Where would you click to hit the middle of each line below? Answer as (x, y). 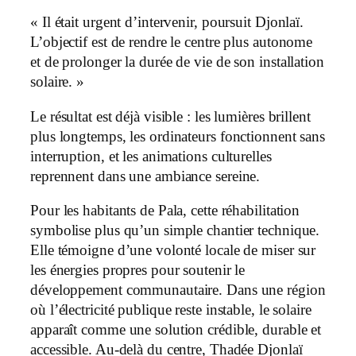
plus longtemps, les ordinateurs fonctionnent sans (178, 136)
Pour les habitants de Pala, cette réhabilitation (165, 211)
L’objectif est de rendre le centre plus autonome (172, 43)
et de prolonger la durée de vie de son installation (177, 62)
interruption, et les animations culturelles (151, 156)
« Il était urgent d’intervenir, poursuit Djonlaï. (167, 23)
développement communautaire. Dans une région (178, 290)
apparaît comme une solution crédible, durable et (176, 330)
